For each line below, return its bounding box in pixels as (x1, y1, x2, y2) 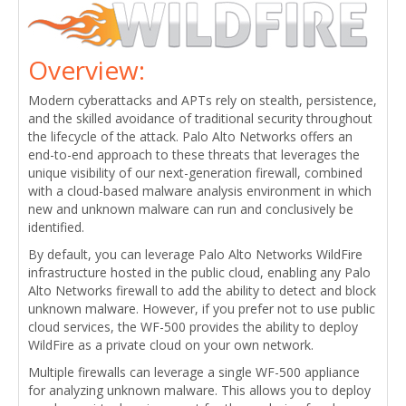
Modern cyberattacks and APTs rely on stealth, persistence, (28, 91, 377, 109)
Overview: (28, 52, 145, 87)
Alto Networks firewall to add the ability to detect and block (28, 281, 376, 299)
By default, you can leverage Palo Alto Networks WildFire (28, 245, 362, 263)
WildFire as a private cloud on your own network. (28, 335, 314, 353)
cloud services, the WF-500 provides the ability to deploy (28, 317, 358, 335)
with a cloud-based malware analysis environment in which (28, 181, 372, 199)
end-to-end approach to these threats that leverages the (28, 145, 360, 163)
